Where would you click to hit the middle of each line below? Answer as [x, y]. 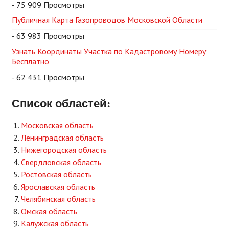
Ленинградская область [62, 137]
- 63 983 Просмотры [48, 36]
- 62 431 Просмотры [48, 77]
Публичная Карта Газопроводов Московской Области [107, 20]
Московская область [57, 125]
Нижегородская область [64, 150]
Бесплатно [30, 61]
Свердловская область [61, 162]
